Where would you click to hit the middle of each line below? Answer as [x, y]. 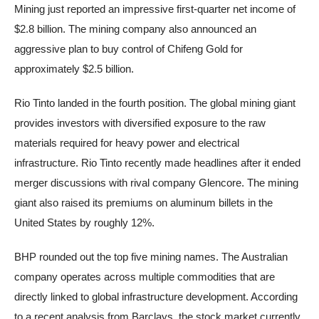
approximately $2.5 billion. [74, 69]
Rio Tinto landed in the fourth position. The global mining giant [155, 103]
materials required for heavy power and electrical [127, 143]
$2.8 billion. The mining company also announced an [135, 29]
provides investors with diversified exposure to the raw [140, 123]
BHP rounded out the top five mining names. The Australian [151, 257]
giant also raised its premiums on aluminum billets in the [143, 203]
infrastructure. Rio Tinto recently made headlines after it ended [157, 163]
